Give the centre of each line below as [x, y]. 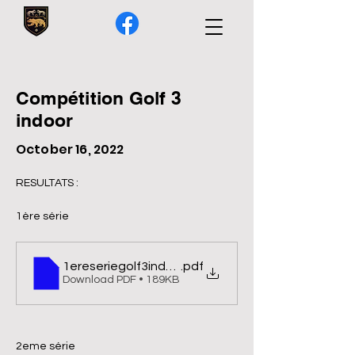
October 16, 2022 [70, 149]
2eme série [46, 346]
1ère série [42, 216]
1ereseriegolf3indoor [124, 266]
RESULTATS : [47, 183]
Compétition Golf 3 [99, 98]
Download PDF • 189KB [121, 280]
